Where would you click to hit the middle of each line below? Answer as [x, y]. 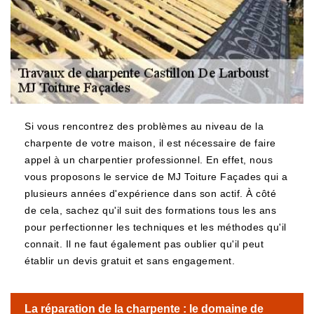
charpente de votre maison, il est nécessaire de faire [150, 143]
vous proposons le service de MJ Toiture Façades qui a [156, 177]
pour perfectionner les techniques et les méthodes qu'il [156, 227]
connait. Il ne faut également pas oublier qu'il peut [144, 244]
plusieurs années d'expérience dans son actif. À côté [150, 193]
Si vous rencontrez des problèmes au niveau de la [144, 126]
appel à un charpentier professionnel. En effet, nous [149, 160]
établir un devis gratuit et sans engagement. [130, 261]
